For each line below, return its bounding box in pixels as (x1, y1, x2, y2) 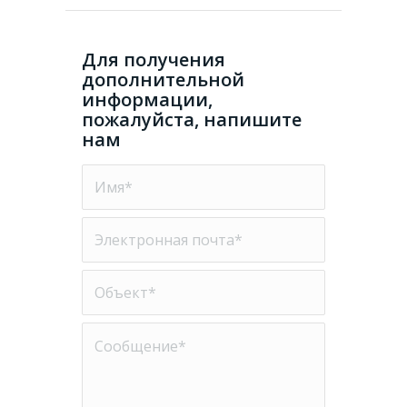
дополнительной (81, 66, 244, 92)
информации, (81, 86, 213, 112)
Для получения (81, 46, 225, 72)
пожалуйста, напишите (81, 106, 302, 132)
